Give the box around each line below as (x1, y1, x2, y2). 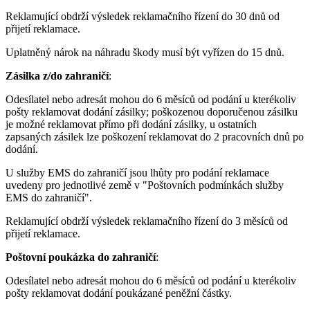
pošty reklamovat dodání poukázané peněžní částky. (6, 286, 232, 299)
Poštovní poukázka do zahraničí (6, 250, 156, 263)
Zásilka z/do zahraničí (6, 69, 109, 82)
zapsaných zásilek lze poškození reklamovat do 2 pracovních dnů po (6, 130, 304, 143)
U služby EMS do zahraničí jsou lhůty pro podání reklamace (6, 166, 269, 179)
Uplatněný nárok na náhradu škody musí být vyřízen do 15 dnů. (6, 46, 284, 58)
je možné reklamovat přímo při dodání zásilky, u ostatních (6, 118, 257, 130)
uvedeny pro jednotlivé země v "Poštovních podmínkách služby (6, 179, 284, 191)
